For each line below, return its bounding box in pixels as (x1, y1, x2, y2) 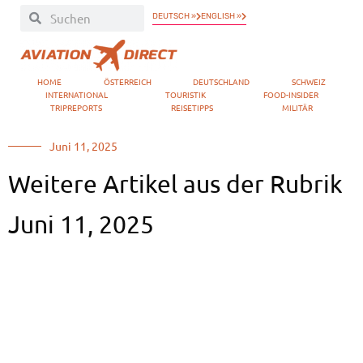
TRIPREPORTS (50, 101, 103, 114)
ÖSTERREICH (103, 75, 152, 88)
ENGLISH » (201, 11, 242, 21)
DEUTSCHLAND (193, 75, 250, 88)
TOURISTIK (164, 88, 206, 101)
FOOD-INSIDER (263, 88, 318, 101)
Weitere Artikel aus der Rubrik (8, 169, 343, 199)
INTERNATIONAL (45, 88, 108, 101)
